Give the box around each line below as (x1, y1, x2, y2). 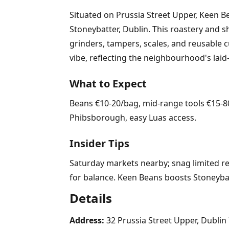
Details (70, 190, 112, 207)
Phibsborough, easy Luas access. (70, 112, 196, 123)
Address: (70, 215, 104, 226)
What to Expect (70, 77, 147, 90)
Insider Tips (70, 136, 129, 150)
